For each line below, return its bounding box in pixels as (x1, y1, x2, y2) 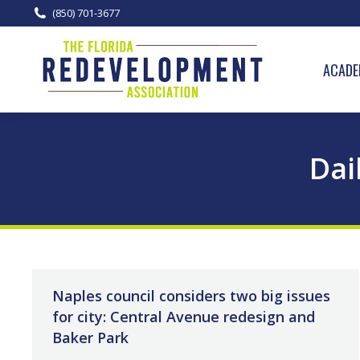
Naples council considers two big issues (52, 286, 330, 305)
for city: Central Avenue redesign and (52, 307, 315, 326)
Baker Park (52, 328, 129, 347)
